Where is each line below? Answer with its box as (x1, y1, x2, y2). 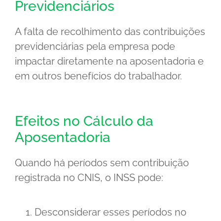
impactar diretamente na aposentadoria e (15, 55, 204, 68)
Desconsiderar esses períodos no (35, 206, 186, 219)
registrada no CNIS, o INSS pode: (15, 172, 163, 184)
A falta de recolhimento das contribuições (15, 26, 205, 38)
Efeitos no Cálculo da (15, 113, 153, 130)
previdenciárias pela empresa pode (15, 40, 175, 53)
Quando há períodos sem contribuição (15, 157, 189, 169)
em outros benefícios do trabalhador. (15, 70, 182, 82)
